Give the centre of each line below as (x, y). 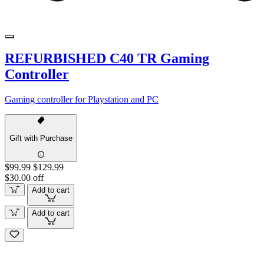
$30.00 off (24, 177)
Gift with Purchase (41, 138)
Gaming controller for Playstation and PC (82, 100)
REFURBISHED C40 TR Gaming (107, 59)
